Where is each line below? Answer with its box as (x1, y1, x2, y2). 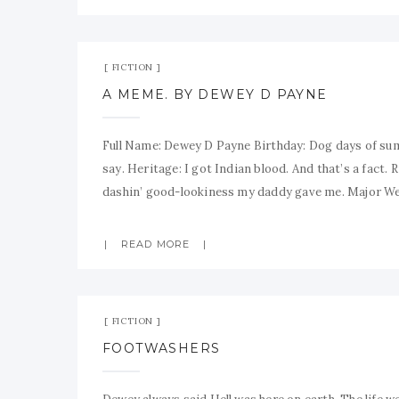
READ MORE (121, 238, 191, 250)
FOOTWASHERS (102, 340, 221, 356)
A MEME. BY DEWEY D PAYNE (102, 86, 328, 102)
